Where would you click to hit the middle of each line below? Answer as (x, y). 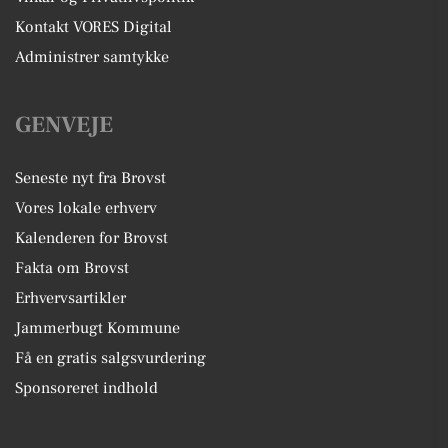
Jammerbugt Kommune (97, 328)
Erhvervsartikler (70, 298)
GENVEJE (64, 125)
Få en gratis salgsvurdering (110, 358)
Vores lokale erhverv (86, 208)
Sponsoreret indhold (86, 388)
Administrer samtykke (92, 57)
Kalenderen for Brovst (91, 238)
